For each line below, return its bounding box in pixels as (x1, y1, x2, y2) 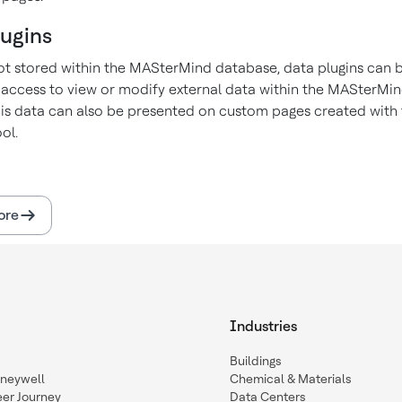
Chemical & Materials (230, 371, 352, 386)
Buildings (230, 354, 282, 368)
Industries (230, 318, 297, 335)
